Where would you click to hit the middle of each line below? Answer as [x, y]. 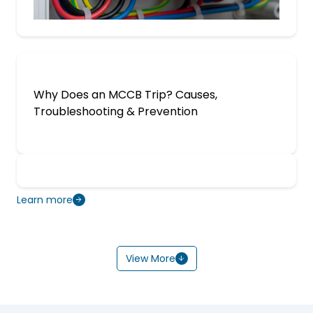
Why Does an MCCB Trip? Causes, [125, 94]
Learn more [45, 199]
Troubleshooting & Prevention [116, 111]
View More [150, 258]
